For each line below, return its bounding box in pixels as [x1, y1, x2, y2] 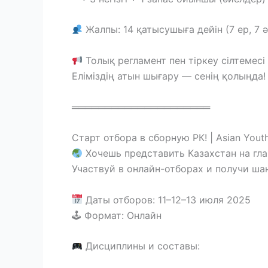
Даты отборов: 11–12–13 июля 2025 [83, 193, 251, 206]
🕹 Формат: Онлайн [72, 209, 162, 221]
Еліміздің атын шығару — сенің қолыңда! [72, 70, 266, 83]
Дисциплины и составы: [83, 240, 200, 252]
